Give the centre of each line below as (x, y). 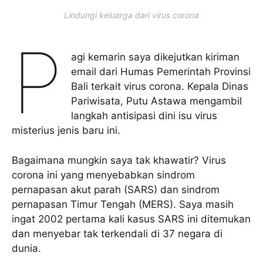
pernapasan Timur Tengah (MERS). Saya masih (123, 204)
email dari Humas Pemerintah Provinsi (161, 72)
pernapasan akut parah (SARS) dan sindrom (116, 189)
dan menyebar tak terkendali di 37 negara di (117, 233)
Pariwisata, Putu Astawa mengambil (157, 101)
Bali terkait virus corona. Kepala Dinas (160, 87)
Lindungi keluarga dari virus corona (131, 15)
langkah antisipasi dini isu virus (144, 116)
